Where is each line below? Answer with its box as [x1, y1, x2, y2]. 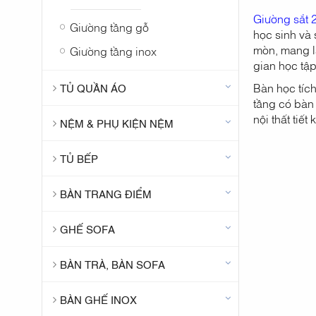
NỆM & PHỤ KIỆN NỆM [60, 115, 174, 130]
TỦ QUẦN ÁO [60, 80, 127, 95]
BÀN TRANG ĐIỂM [60, 186, 152, 200]
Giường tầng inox [69, 42, 157, 59]
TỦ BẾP [60, 150, 99, 165]
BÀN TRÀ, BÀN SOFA [60, 256, 166, 271]
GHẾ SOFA [60, 221, 116, 236]
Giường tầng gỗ [69, 18, 149, 35]
